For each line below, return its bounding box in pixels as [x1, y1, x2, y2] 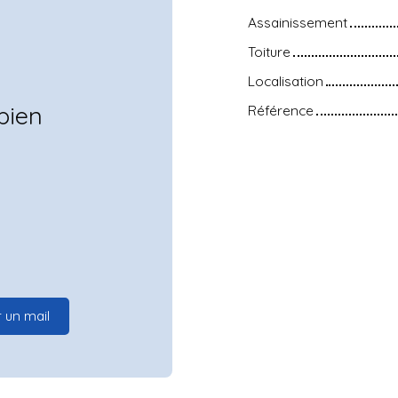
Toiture [248, 42, 291, 60]
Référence [248, 100, 314, 119]
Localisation [248, 71, 323, 90]
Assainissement [248, 12, 347, 31]
